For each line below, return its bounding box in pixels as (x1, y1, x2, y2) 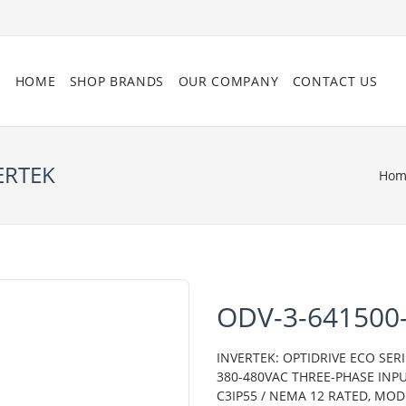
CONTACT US (292, 72, 378, 90)
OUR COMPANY (178, 72, 279, 90)
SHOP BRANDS (69, 72, 165, 90)
